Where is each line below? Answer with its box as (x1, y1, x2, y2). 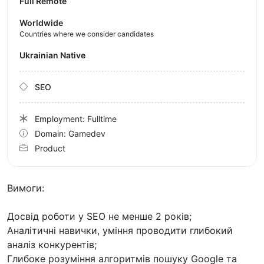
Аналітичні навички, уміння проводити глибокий (7, 224, 233, 236)
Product (35, 143, 65, 153)
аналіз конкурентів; (7, 238, 97, 250)
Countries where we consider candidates (19, 29, 154, 38)
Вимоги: (7, 181, 44, 194)
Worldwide (19, 17, 63, 28)
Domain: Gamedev (35, 128, 105, 138)
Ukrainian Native (25, 49, 85, 60)
